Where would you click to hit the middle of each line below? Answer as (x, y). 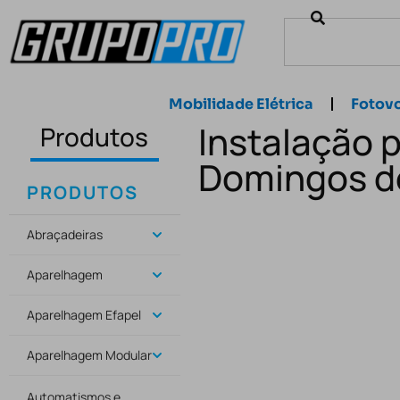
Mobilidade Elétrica (241, 104)
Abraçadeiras (65, 234)
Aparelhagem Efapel (84, 315)
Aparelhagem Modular (89, 355)
